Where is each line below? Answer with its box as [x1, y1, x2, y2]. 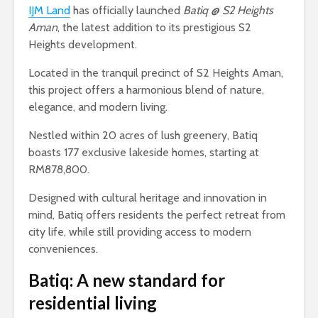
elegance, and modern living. [28, 99, 168, 114]
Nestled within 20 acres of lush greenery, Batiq [28, 128, 258, 142]
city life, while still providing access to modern [28, 224, 251, 238]
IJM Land [28, 3, 70, 17]
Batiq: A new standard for [28, 269, 225, 290]
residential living [28, 292, 157, 313]
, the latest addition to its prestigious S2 [57, 20, 251, 34]
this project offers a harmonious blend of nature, [28, 82, 264, 97]
